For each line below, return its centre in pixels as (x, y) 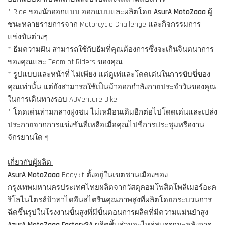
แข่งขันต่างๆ (28, 37)
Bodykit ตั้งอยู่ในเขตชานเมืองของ (114, 175)
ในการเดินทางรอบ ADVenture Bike (62, 100)
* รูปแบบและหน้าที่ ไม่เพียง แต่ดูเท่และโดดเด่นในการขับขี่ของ (109, 75)
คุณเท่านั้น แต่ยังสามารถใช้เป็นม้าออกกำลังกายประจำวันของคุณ (112, 87)
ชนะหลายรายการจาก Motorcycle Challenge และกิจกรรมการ (104, 25)
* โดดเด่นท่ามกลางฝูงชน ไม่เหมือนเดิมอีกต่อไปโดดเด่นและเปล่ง (113, 113)
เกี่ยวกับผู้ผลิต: (30, 163)
